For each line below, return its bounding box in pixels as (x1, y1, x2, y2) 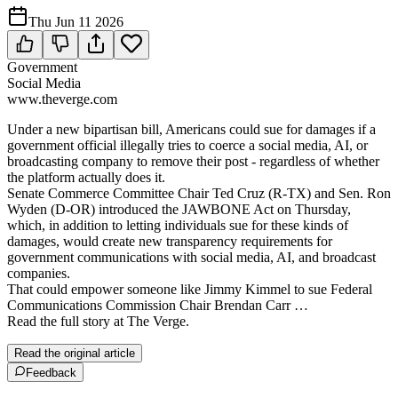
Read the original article (14, 346, 135, 360)
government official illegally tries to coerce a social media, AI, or (7, 138, 368, 153)
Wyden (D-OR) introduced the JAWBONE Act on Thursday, (7, 202, 351, 217)
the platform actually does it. (7, 170, 165, 185)
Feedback (26, 366, 77, 380)
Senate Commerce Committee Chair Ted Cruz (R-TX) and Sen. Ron (7, 186, 391, 201)
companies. (7, 266, 70, 281)
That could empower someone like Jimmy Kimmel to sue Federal (7, 282, 372, 297)
